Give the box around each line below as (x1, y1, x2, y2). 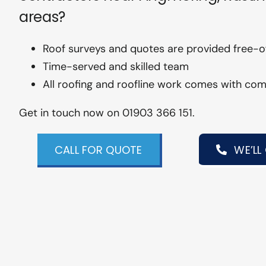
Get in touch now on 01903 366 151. (18, 105, 195, 120)
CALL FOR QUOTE (54, 142, 142, 157)
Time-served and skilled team (42, 59, 189, 74)
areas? (18, 7, 65, 27)
